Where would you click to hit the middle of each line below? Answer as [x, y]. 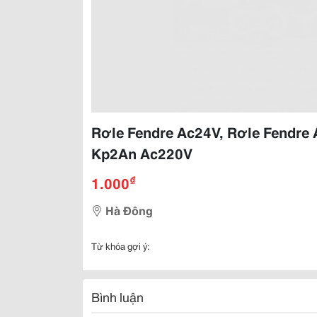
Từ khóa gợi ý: [121, 246]
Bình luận [117, 296]
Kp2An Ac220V [142, 153]
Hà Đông [129, 210]
